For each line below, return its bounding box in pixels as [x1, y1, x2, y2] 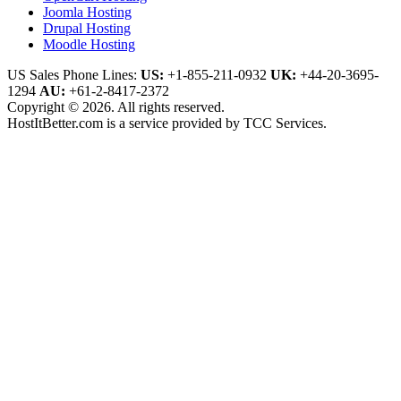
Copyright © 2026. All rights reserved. [7, 98, 225, 115]
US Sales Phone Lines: [7, 66, 141, 82]
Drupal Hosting [43, 20, 131, 36]
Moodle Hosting [43, 36, 135, 52]
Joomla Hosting [43, 4, 132, 20]
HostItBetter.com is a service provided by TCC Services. [7, 115, 327, 131]
